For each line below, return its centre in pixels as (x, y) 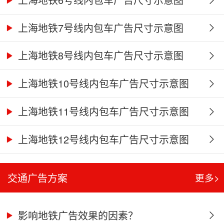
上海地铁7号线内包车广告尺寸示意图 (99, 27)
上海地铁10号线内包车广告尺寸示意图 (102, 83)
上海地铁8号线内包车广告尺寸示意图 (99, 55)
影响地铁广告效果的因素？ (77, 215)
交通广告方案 (38, 178)
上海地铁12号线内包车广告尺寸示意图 (102, 139)
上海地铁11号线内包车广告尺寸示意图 (102, 111)
